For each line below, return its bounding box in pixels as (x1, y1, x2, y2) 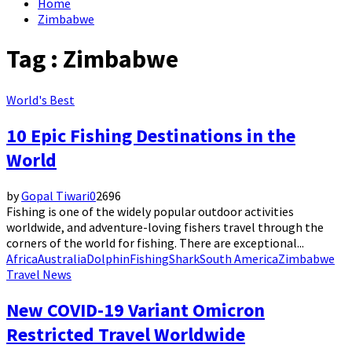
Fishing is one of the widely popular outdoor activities (6, 203, 294, 219)
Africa (6, 250, 38, 266)
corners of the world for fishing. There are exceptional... (6, 234, 304, 251)
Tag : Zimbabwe (6, 43, 178, 75)
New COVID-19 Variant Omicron (6, 297, 265, 322)
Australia (38, 250, 86, 266)
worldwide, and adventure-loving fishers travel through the (6, 218, 324, 235)
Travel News (6, 266, 71, 282)
